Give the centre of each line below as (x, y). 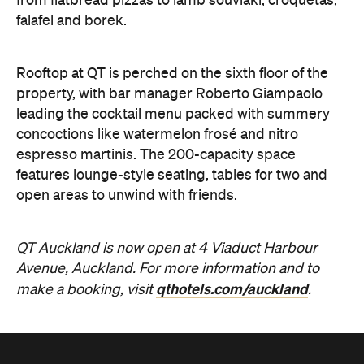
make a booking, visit (86, 290)
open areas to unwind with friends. (127, 196)
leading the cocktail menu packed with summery (173, 115)
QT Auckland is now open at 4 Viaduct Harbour (167, 249)
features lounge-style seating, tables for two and (172, 176)
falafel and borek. (71, 22)
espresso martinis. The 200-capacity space (156, 156)
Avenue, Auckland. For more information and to (168, 269)
